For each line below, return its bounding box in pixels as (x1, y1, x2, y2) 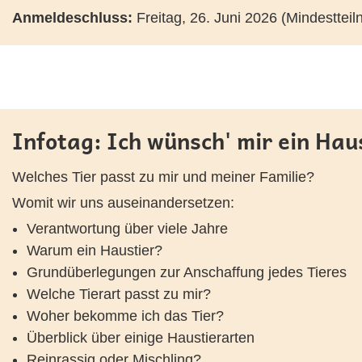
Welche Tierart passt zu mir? (27, 286, 211, 302)
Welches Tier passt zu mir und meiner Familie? (12, 169, 314, 185)
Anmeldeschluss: (12, 10, 133, 26)
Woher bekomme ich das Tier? (27, 308, 224, 324)
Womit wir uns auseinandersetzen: (12, 195, 234, 211)
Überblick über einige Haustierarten (27, 330, 255, 346)
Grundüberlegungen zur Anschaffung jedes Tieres (27, 264, 347, 280)
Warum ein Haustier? (27, 242, 162, 259)
